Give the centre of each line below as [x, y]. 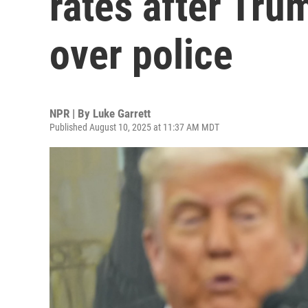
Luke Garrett [122, 113]
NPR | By [71, 113]
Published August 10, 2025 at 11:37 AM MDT [134, 127]
